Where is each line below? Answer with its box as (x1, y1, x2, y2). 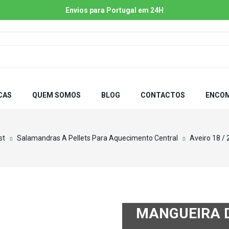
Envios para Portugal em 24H (65, 6, 164, 14)
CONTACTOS (141, 91, 185, 99)
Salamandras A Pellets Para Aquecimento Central (17, 134, 178, 142)
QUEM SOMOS (32, 91, 81, 99)
